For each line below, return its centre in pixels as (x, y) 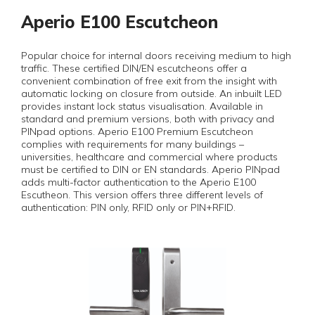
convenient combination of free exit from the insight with (149, 81)
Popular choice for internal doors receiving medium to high (156, 56)
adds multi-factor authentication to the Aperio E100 (139, 182)
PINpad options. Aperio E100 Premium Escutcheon (137, 131)
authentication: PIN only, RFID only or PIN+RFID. (128, 207)
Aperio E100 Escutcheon (120, 22)
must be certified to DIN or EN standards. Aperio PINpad (150, 169)
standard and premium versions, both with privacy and (148, 119)
